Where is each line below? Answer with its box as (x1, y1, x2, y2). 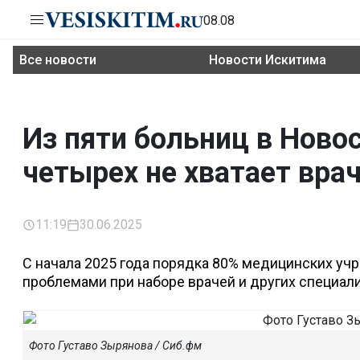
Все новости (19, 52, 96, 67)
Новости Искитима (209, 52, 326, 67)
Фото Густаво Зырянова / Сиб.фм (29, 339, 202, 352)
